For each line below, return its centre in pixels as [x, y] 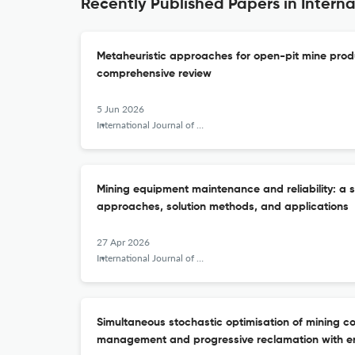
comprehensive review [154, 74]
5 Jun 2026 [120, 109]
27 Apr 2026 [123, 242]
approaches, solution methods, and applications [223, 207]
